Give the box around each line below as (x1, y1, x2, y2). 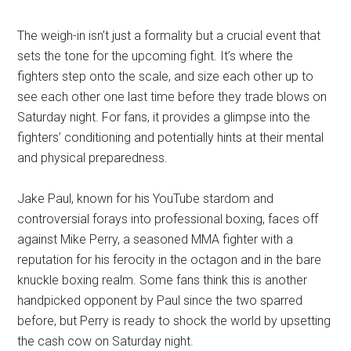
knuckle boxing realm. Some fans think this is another (17, 273, 308, 288)
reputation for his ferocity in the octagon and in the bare (17, 252, 322, 267)
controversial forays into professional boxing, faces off (17, 212, 319, 226)
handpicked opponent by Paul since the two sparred (17, 293, 303, 308)
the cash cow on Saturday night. (17, 334, 194, 349)
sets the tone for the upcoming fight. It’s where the (17, 49, 294, 63)
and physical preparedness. (17, 150, 168, 165)
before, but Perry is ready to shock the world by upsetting (17, 313, 331, 328)
